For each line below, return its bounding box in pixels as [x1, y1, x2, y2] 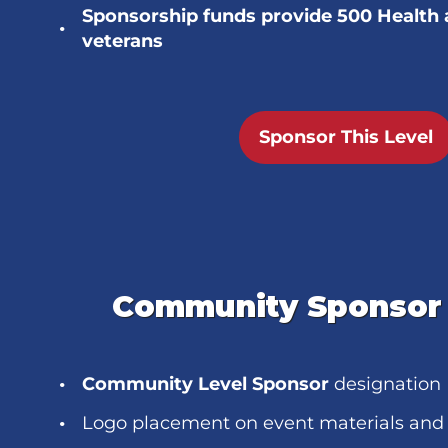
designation [329, 373, 441, 395]
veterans [82, 30, 163, 52]
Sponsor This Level [259, 126, 433, 148]
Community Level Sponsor [82, 373, 329, 395]
